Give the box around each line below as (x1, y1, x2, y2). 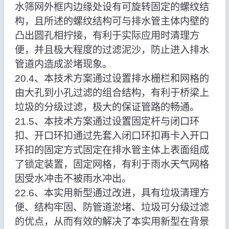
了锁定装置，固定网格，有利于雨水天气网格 (14, 159, 209, 170)
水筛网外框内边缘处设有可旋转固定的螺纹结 (14, 2, 209, 13)
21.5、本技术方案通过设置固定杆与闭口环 (14, 116, 199, 127)
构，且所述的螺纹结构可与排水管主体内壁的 (14, 16, 209, 27)
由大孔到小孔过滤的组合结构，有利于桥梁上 (14, 87, 209, 99)
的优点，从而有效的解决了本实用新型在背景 (14, 216, 209, 227)
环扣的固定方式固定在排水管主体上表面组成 (14, 145, 209, 156)
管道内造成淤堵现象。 (14, 59, 112, 70)
